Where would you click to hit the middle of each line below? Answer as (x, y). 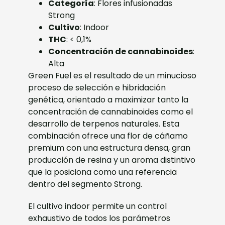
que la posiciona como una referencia (103, 172)
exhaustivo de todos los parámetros (99, 218)
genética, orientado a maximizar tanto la (108, 99)
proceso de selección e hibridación (97, 87)
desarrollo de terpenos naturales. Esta (104, 124)
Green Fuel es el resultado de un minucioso (113, 75)
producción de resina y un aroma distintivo (112, 160)
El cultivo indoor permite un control (98, 206)
